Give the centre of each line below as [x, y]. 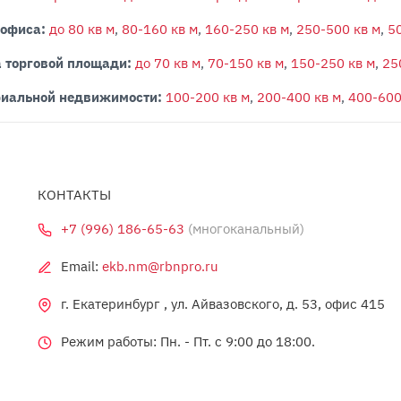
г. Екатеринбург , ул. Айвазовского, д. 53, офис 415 [223, 303]
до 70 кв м [167, 63]
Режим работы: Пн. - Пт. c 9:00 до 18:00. [188, 341]
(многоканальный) [245, 228]
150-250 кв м [333, 63]
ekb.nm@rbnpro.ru [161, 266]
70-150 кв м [245, 63]
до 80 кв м [81, 29]
